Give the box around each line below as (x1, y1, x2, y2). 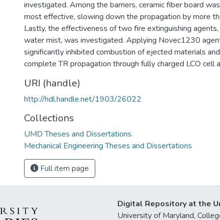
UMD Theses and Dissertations (24, 129, 132, 139)
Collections (24, 111, 74, 125)
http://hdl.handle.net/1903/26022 (24, 94, 141, 105)
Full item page (38, 163, 89, 174)
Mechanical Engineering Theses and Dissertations (24, 140, 192, 151)
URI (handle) (24, 77, 81, 90)
